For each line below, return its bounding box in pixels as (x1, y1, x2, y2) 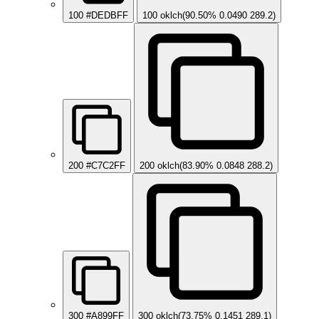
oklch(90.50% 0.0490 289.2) (160, 10, 276, 21)
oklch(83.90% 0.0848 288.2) (157, 160, 273, 172)
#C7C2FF (86, 160, 125, 172)
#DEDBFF (86, 10, 128, 21)
